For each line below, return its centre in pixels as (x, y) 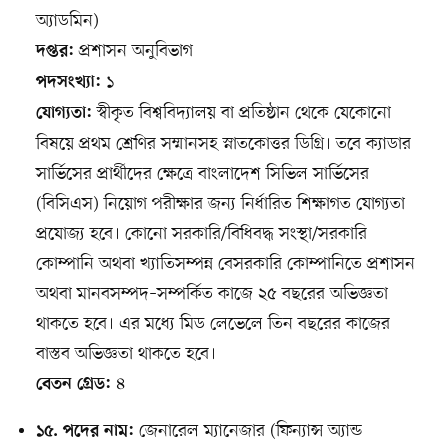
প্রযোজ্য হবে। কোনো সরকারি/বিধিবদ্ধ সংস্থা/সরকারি (201, 234)
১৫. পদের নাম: (84, 432)
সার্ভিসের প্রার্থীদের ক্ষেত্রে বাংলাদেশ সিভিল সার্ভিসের (202, 174)
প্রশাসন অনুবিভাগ (133, 51)
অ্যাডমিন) (67, 21)
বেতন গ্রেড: (73, 385)
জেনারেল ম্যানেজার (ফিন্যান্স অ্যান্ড (247, 431)
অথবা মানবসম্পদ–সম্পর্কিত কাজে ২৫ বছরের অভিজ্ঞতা (211, 294)
